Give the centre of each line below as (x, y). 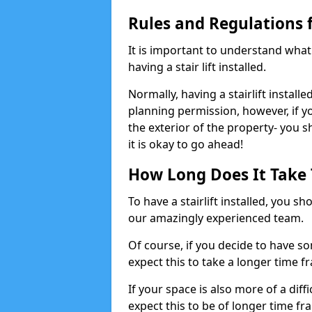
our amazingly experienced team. (216, 218)
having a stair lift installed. (197, 67)
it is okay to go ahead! (186, 144)
